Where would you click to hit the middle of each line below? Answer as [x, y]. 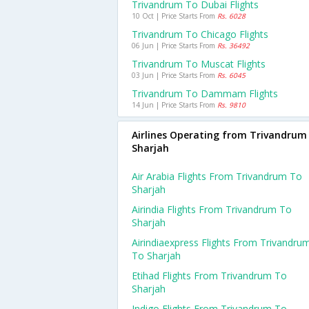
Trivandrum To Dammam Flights [205, 93]
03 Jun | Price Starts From [175, 75]
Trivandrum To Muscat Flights [199, 64]
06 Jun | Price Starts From [175, 46]
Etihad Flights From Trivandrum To [209, 276]
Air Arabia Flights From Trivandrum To [217, 176]
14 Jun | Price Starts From [175, 105]
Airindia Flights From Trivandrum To [212, 209]
